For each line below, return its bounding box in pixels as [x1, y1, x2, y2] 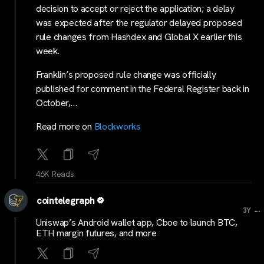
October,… [36, 97, 77, 109]
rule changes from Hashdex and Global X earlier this [36, 31, 242, 43]
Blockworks [94, 120, 141, 133]
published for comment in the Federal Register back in [36, 82, 249, 95]
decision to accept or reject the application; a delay [36, 2, 235, 15]
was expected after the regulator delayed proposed [36, 16, 242, 29]
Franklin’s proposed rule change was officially [36, 68, 216, 81]
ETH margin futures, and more [36, 226, 157, 239]
